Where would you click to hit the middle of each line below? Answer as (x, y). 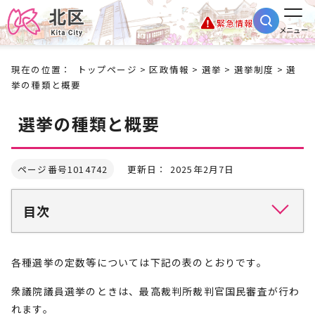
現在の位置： (44, 69)
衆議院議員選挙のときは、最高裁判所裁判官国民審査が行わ (156, 291)
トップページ (107, 69)
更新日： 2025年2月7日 (174, 169)
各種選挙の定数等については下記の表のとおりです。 (139, 262)
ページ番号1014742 (63, 169)
